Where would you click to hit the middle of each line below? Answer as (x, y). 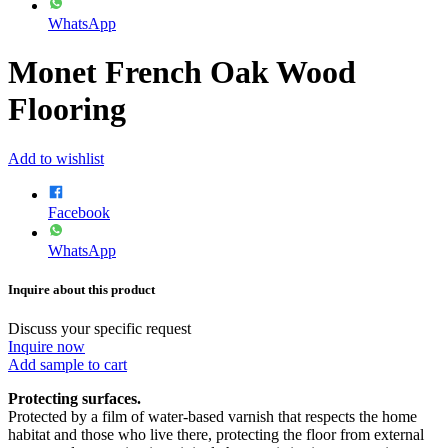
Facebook (79, 212)
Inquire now (46, 346)
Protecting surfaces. (74, 398)
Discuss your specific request (99, 328)
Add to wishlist (56, 158)
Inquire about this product (81, 289)
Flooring (67, 109)
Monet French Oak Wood (182, 72)
